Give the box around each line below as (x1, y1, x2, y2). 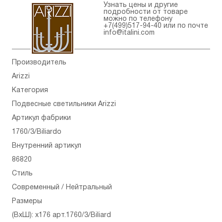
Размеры (12, 198, 42, 205)
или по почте (162, 23, 208, 30)
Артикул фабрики (12, 115, 71, 122)
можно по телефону (104, 16, 172, 23)
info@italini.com (104, 30, 155, 37)
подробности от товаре (104, 9, 188, 16)
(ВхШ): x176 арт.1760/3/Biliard (12, 212, 111, 219)
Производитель (12, 59, 66, 66)
